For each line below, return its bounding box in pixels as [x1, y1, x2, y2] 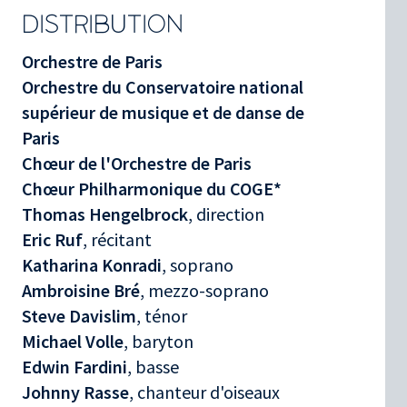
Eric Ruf [22, 227, 83, 251]
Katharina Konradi [22, 253, 162, 276]
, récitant [83, 227, 152, 251]
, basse [127, 354, 179, 378]
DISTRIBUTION [22, 12, 184, 38]
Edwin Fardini [22, 354, 127, 378]
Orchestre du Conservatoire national [22, 74, 303, 98]
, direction [188, 202, 264, 225]
